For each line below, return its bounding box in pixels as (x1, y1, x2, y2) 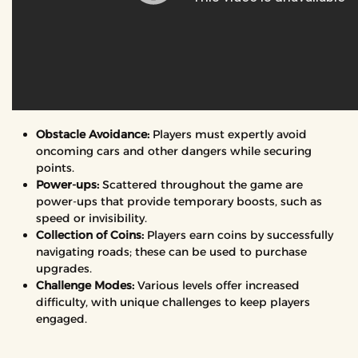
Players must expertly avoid (149, 127, 307, 141)
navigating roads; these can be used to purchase (36, 245, 307, 259)
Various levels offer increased (134, 278, 300, 292)
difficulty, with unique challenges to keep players (36, 295, 310, 309)
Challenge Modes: (36, 278, 134, 292)
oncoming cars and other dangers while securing (36, 144, 312, 158)
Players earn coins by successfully (144, 228, 333, 242)
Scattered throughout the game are (99, 177, 303, 192)
